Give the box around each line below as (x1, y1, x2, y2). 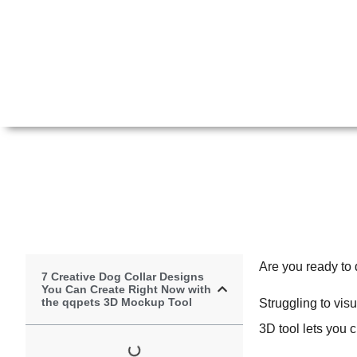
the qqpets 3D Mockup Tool (41, 296, 192, 308)
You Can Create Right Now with (41, 283, 211, 296)
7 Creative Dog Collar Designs (41, 270, 204, 283)
